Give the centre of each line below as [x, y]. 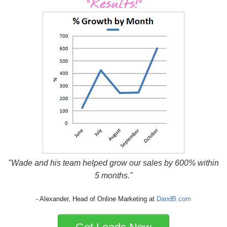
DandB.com [174, 199]
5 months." [113, 176]
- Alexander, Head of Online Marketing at [96, 199]
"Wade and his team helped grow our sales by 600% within [113, 163]
